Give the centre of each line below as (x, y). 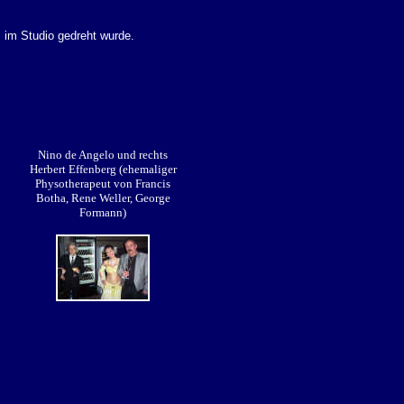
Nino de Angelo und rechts (103, 155)
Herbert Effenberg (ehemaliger (103, 169)
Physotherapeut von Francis (103, 184)
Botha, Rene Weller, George (103, 198)
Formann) (103, 212)
